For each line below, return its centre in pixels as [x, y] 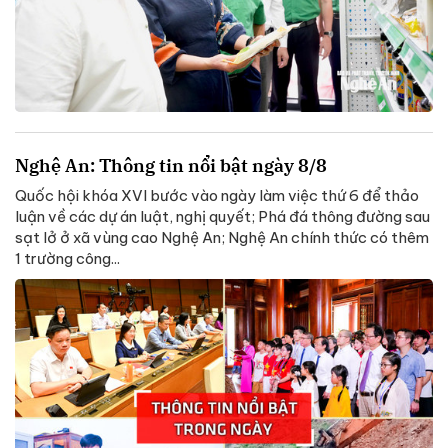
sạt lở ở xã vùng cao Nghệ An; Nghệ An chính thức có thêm [222, 237]
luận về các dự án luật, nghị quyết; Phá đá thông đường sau [222, 216]
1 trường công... [67, 258]
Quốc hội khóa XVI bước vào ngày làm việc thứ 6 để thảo [217, 195]
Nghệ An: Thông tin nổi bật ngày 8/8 [171, 165]
